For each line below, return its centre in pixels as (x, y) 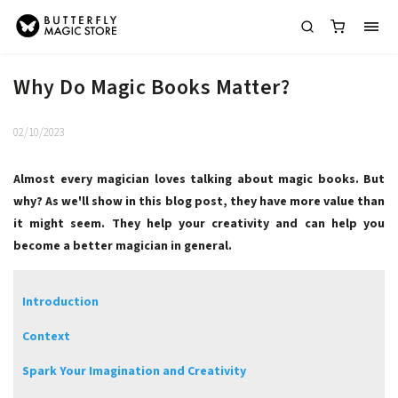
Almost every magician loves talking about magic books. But (199, 179)
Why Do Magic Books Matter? (151, 88)
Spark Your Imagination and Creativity (134, 371)
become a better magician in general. (124, 246)
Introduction (60, 302)
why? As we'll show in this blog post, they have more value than (199, 202)
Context (46, 337)
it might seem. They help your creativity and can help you (199, 224)
